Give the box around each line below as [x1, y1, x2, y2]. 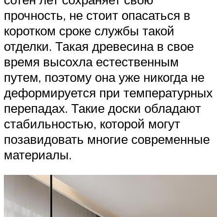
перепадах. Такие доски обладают [4, 100, 201, 116]
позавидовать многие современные [4, 131, 210, 147]
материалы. [4, 146, 72, 162]
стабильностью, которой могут [4, 115, 180, 131]
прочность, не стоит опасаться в [4, 7, 190, 23]
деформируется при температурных [4, 84, 213, 100]
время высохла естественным [4, 53, 179, 69]
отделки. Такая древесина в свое [4, 38, 194, 54]
